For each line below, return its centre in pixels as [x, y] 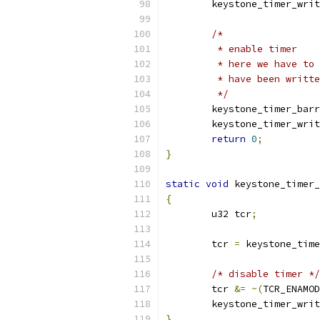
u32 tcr [231, 214]
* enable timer [254, 49]
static [183, 184]
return [229, 139]
